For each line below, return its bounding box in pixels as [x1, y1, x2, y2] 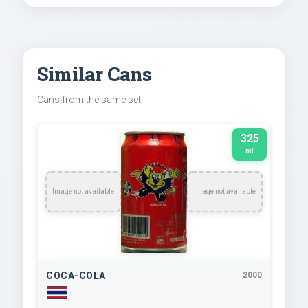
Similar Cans [37, 60, 152, 87]
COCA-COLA [46, 269, 106, 281]
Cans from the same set [37, 93, 141, 105]
